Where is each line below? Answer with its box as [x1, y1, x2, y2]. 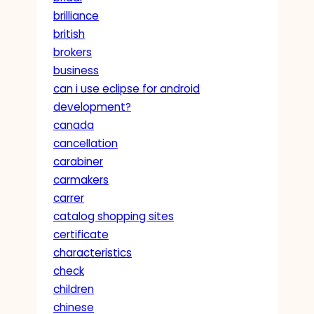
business [53, 62, 99, 78]
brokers [53, 44, 92, 60]
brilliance [53, 8, 99, 23]
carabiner [53, 153, 103, 169]
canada [53, 117, 94, 132]
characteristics [53, 245, 132, 260]
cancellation [53, 135, 118, 151]
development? [53, 99, 131, 114]
